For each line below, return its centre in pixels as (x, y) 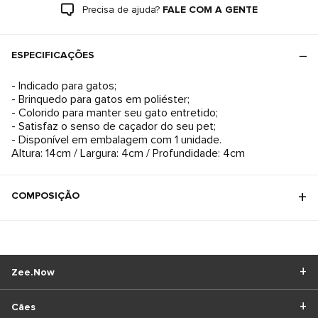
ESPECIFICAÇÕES (53, 55)
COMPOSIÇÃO (45, 196)
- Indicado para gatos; (64, 86)
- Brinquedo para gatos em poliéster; (100, 99)
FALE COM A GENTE (210, 10)
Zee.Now (33, 272)
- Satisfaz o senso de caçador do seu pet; (114, 126)
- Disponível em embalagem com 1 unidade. (116, 140)
